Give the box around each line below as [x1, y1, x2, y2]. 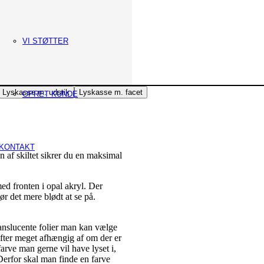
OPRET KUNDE [22, 90, 78, 98]
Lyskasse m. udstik [2, 87, 70, 97]
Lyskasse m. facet [79, 87, 143, 97]
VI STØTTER [22, 37, 68, 45]
